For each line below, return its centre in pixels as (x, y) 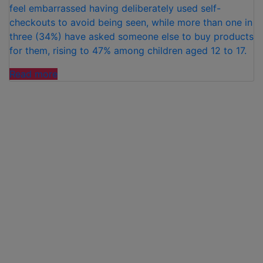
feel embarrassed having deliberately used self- (115, 9)
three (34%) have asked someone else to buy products (131, 37)
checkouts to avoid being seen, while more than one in (131, 23)
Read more (33, 74)
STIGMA (75, 116)
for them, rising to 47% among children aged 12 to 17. (128, 51)
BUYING (75, 144)
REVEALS (78, 102)
